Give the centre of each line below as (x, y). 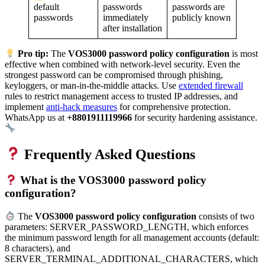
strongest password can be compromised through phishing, (114, 75)
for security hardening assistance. (195, 118)
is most (244, 54)
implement (25, 107)
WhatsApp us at (36, 118)
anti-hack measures (82, 107)
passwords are (198, 7)
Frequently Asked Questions (108, 154)
